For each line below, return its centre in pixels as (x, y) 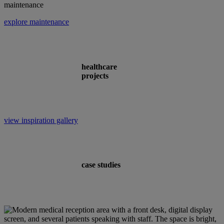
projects (95, 75)
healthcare (99, 66)
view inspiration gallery (41, 120)
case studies (101, 165)
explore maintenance (36, 22)
